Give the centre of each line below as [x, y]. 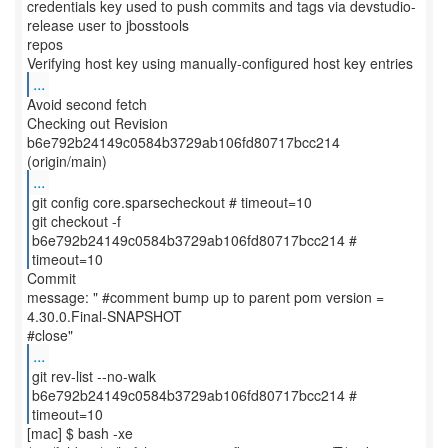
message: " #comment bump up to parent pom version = [205, 297]
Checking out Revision [97, 123]
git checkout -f [76, 221]
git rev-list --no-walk [93, 376]
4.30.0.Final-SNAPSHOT [104, 316]
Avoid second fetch [87, 104]
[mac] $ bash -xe [80, 433]
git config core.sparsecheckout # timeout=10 [171, 202]
